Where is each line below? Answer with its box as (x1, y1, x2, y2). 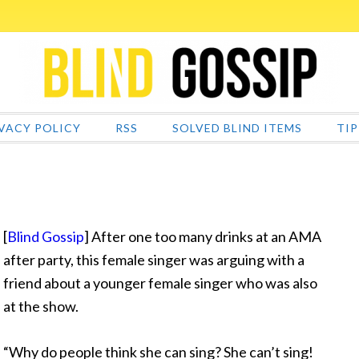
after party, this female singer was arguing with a (3, 251, 305, 268)
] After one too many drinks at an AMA (84, 228, 321, 245)
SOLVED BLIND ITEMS (172, 121, 302, 135)
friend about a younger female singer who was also (3, 274, 317, 292)
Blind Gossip (7, 228, 84, 245)
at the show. (3, 297, 79, 315)
